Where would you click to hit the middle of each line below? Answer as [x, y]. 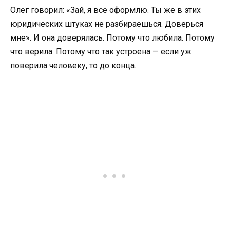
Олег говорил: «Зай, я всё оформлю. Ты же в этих [106, 10]
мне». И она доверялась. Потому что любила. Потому [112, 37]
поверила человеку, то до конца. [73, 65]
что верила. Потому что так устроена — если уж [101, 51]
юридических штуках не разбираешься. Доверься [107, 24]
